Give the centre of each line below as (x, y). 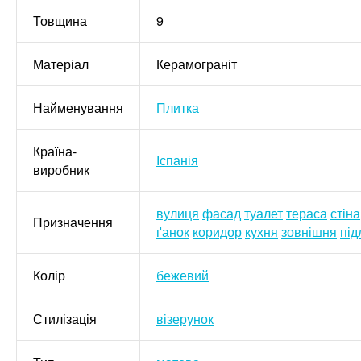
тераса (307, 214)
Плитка (178, 108)
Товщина (60, 21)
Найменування (78, 108)
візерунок (185, 319)
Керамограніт (197, 64)
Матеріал (61, 64)
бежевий (183, 276)
